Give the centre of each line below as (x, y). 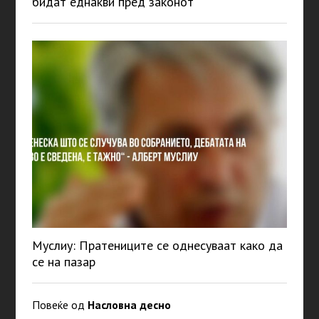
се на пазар (63, 262)
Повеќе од (59, 305)
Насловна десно (129, 305)
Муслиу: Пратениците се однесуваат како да (157, 246)
